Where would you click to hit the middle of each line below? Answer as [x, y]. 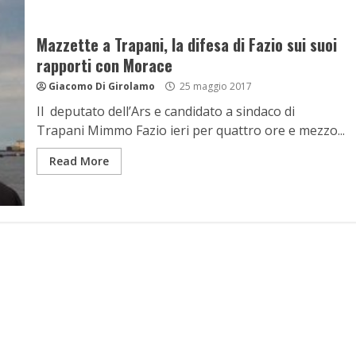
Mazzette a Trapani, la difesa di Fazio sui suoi [186, 44]
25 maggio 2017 [214, 86]
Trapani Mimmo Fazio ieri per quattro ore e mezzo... [190, 130]
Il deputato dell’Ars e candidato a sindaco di [165, 111]
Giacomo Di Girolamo [101, 86]
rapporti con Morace [104, 65]
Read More [79, 161]
